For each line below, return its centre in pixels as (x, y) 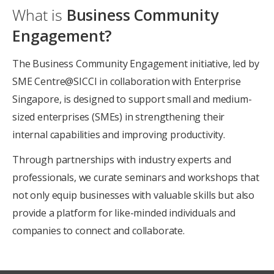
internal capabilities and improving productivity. (119, 135)
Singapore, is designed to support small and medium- (132, 99)
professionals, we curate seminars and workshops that (136, 177)
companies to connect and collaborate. (98, 231)
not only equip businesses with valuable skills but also (134, 195)
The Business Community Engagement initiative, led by (136, 64)
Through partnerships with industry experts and (122, 160)
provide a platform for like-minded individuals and (124, 213)
